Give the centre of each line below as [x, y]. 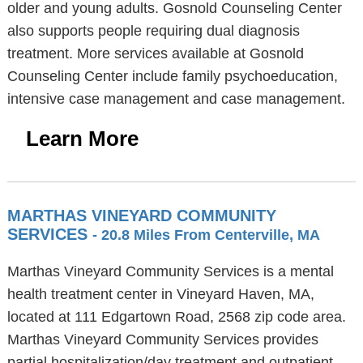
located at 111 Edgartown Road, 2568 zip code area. [176, 317]
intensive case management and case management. [176, 99]
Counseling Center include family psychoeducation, [172, 76]
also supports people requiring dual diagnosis [153, 31]
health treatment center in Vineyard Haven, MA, [160, 294]
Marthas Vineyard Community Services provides [162, 340]
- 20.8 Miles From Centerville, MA [206, 235]
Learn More [82, 139]
